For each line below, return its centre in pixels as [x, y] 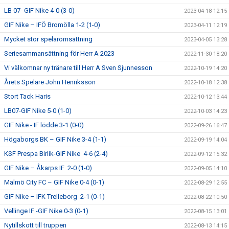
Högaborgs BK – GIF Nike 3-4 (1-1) [55, 139]
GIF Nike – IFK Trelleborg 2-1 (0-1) [54, 197]
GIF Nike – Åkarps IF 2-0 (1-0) [48, 168]
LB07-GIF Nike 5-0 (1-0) [38, 111]
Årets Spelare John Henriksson [50, 82]
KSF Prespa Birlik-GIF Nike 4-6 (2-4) [56, 154]
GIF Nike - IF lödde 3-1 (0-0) [44, 125]
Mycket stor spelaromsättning [48, 39]
